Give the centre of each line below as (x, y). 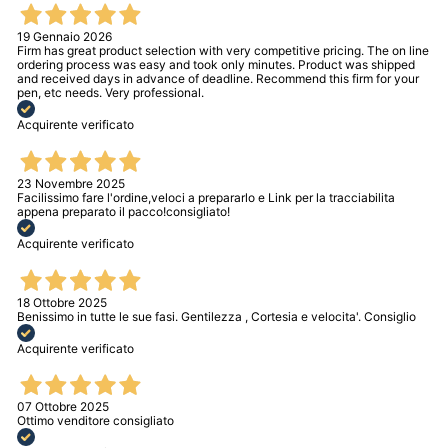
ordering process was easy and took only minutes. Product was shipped (216, 64)
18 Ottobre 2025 (62, 302)
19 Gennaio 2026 (64, 36)
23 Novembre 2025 (71, 183)
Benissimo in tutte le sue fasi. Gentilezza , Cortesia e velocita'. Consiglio (216, 316)
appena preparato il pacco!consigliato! (123, 211)
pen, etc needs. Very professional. (110, 92)
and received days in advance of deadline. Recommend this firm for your (218, 78)
